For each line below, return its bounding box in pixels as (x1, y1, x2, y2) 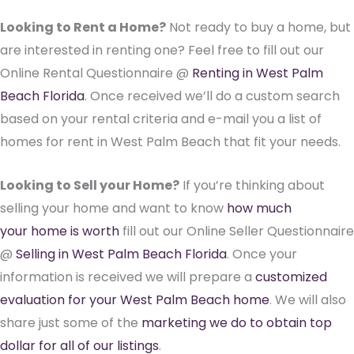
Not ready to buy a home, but (166, 17, 351, 36)
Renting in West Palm (192, 63, 323, 82)
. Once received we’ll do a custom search (85, 86, 340, 105)
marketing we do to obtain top (141, 313, 332, 332)
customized (255, 267, 327, 286)
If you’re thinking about (179, 175, 325, 194)
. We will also (269, 290, 346, 309)
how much (227, 198, 292, 217)
